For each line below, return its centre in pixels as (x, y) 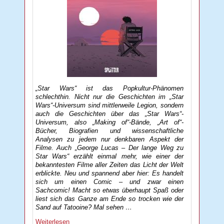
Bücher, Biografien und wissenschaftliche (109, 131)
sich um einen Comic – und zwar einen (109, 182)
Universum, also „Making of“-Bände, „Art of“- (109, 122)
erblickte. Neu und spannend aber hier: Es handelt (109, 173)
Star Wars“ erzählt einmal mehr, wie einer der (109, 156)
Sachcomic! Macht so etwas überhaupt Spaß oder (109, 190)
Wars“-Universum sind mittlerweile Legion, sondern (109, 105)
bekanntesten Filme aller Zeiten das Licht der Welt (109, 165)
